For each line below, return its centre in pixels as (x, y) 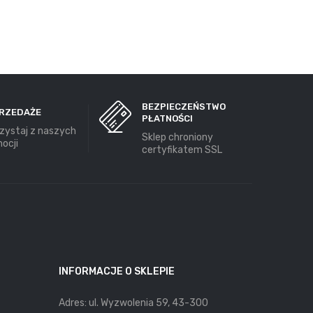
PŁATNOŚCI (167, 118)
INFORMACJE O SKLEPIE (116, 271)
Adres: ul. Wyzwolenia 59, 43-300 (133, 303)
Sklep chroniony (177, 137)
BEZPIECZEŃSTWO (184, 106)
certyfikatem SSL (182, 150)
